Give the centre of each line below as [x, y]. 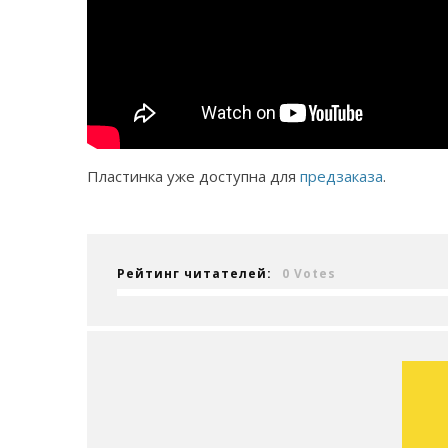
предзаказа [341, 176]
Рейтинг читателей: [194, 274]
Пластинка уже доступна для [193, 176]
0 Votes [309, 274]
